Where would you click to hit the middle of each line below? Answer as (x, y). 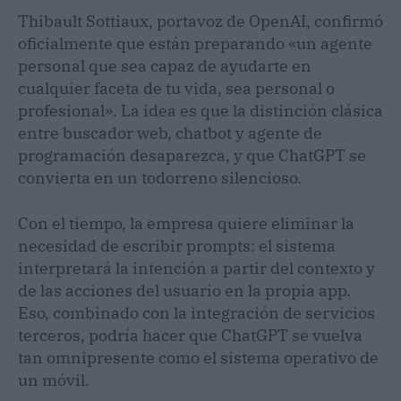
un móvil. (54, 380)
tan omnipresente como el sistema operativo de (198, 357)
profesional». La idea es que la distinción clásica (200, 110)
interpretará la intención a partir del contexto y (196, 268)
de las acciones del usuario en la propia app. (184, 290)
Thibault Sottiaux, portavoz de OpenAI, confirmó (200, 21)
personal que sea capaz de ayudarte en (165, 65)
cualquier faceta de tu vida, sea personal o (176, 88)
